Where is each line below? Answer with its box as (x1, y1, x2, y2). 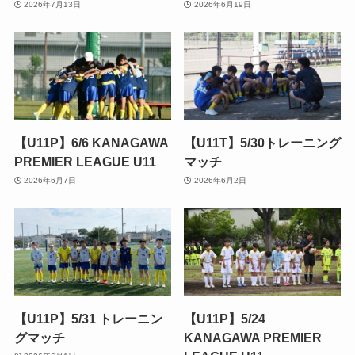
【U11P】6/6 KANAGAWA (13, 135, 168, 150)
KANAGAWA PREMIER (184, 330, 323, 345)
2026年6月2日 (193, 176, 246, 185)
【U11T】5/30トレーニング (184, 135, 342, 150)
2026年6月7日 (24, 176, 77, 185)
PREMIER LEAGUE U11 (13, 154, 156, 169)
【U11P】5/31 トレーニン (13, 311, 162, 326)
